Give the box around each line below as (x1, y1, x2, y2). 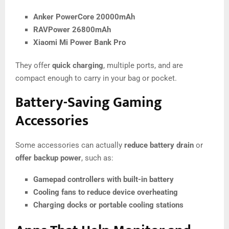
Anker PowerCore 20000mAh (33, 12, 135, 21)
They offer (15, 60, 52, 70)
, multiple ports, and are (103, 60, 183, 70)
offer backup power (15, 153, 81, 163)
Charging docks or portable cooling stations (33, 200, 184, 210)
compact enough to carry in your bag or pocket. (15, 73, 177, 83)
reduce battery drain (124, 140, 194, 150)
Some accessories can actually (15, 140, 124, 150)
